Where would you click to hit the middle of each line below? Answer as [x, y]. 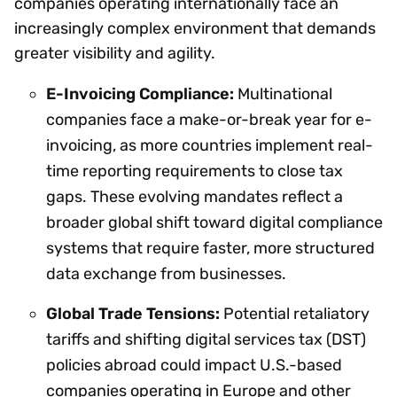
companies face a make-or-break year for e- [209, 119]
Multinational [283, 93]
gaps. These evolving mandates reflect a [195, 196]
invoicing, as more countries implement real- [210, 145]
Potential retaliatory [295, 313]
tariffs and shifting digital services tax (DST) [206, 339]
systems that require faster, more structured [210, 248]
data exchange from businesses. [166, 273]
